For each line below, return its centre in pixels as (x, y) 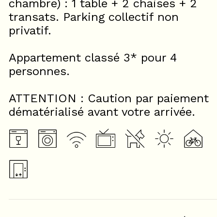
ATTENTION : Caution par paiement (109, 98)
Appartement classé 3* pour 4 (93, 58)
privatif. (30, 31)
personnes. (39, 71)
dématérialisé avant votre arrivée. (102, 112)
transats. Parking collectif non (94, 17)
